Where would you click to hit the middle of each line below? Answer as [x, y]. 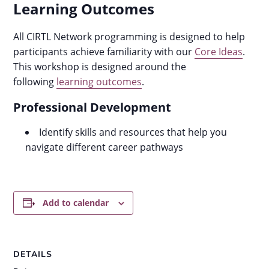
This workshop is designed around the [100, 67]
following [35, 82]
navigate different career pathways [104, 147]
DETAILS [33, 254]
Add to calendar [75, 203]
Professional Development [92, 107]
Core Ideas [219, 52]
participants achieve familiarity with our [104, 52]
